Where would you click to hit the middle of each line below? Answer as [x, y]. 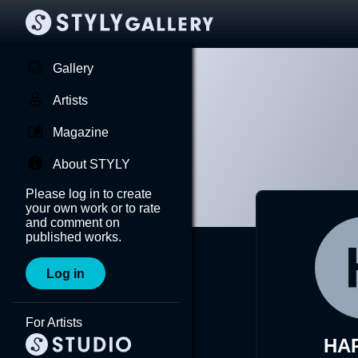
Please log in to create [89, 194]
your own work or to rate [93, 208]
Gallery [73, 68]
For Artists [54, 322]
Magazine [81, 132]
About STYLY [91, 164]
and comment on [73, 223]
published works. [74, 237]
